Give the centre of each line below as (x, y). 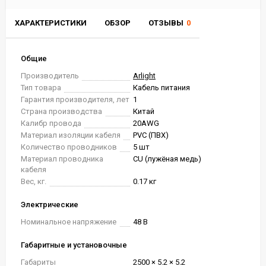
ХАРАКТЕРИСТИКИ (51, 23)
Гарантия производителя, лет (75, 99)
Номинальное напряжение (69, 222)
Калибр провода (51, 123)
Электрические (50, 205)
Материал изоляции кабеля (71, 135)
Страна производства (61, 111)
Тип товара (41, 88)
